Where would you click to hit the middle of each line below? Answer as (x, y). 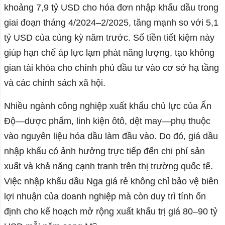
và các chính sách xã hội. (54, 83)
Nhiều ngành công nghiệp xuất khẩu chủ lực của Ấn (107, 106)
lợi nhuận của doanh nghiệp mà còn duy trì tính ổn (105, 197)
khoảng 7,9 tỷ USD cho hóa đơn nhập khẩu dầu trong (111, 8)
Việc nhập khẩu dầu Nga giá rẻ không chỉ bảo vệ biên (111, 182)
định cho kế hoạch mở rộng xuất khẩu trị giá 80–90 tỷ (110, 212)
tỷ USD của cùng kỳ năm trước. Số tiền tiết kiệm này (109, 38)
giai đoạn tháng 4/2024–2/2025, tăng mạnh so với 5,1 (111, 23)
